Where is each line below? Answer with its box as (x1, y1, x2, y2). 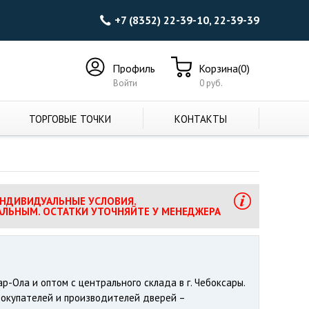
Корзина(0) (199, 61, 250, 75)
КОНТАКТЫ (175, 112, 228, 126)
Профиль (112, 61, 155, 75)
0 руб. (199, 77, 223, 89)
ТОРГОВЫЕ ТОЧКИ (29, 112, 112, 126)
